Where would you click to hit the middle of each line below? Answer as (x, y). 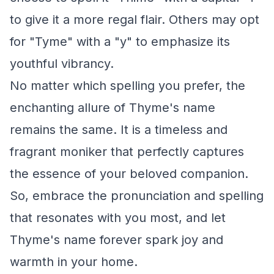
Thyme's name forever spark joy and (117, 240)
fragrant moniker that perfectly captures (127, 152)
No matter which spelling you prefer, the (128, 86)
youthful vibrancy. (62, 64)
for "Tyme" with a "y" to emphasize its (120, 42)
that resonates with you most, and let (118, 218)
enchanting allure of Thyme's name (113, 108)
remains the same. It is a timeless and (119, 130)
